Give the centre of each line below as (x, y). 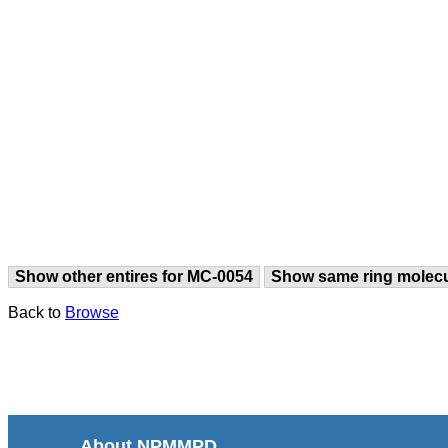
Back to (36, 312)
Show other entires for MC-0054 (134, 276)
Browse (92, 312)
